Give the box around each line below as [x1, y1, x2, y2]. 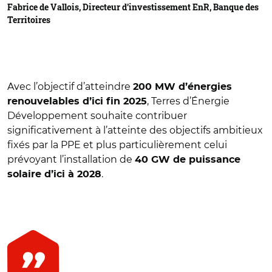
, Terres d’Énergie [147, 95, 229, 107]
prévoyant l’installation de [7, 153, 135, 165]
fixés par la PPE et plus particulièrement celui [7, 138, 227, 151]
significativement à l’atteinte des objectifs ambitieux [7, 124, 263, 136]
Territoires [7, 13, 50, 25]
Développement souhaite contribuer [7, 109, 187, 121]
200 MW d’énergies [133, 81, 232, 92]
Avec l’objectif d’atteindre [7, 80, 133, 92]
